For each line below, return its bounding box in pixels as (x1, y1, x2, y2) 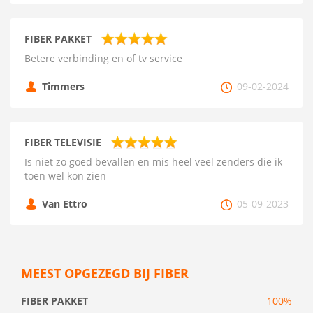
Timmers (42, 80, 85, 93)
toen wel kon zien (24, 169, 106, 182)
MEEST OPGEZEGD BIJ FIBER (21, 265, 189, 282)
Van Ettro (42, 197, 87, 210)
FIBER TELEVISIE (24, 136, 101, 149)
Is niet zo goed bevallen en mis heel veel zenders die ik (24, 155, 282, 168)
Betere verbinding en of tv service (24, 52, 182, 65)
